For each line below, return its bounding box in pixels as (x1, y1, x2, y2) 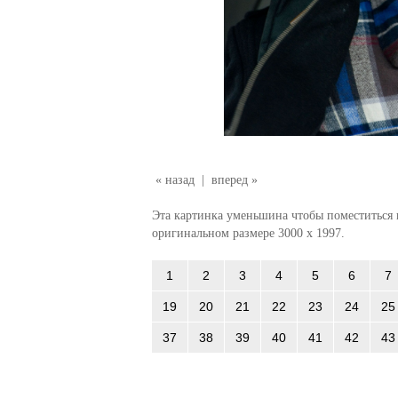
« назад (155, 172, 195, 187)
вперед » (211, 172, 258, 187)
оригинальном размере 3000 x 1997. (151, 226, 345, 240)
